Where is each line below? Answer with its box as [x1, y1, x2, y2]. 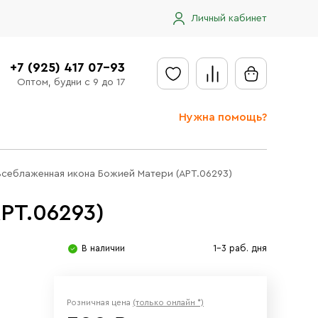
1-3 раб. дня [213, 243, 267, 253]
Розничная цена [67, 298, 133, 307]
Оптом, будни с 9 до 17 [16, 77, 125, 87]
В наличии [82, 243, 125, 253]
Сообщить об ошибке [171, 263, 276, 273]
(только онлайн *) [133, 298, 204, 307]
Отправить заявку [171, 141, 270, 153]
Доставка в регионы [171, 202, 283, 214]
